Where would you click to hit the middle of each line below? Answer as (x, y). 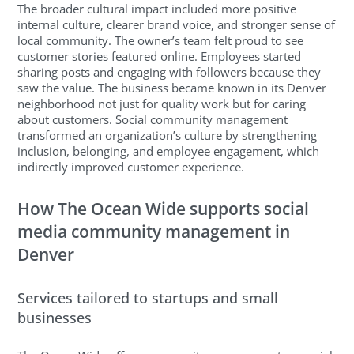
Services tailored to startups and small (148, 298)
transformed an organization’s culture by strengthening (168, 136)
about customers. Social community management (153, 120)
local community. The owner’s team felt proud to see (161, 41)
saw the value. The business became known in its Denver (172, 88)
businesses (55, 318)
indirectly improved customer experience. (131, 167)
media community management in (154, 231)
